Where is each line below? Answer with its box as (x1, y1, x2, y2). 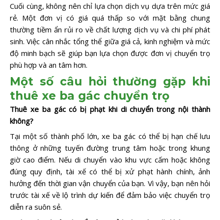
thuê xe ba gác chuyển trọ (10, 88, 169, 103)
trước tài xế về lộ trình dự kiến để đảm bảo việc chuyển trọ (10, 190, 210, 200)
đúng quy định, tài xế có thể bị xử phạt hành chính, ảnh (10, 166, 210, 177)
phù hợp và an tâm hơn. (10, 60, 87, 70)
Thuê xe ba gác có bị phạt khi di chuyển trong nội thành (10, 104, 210, 114)
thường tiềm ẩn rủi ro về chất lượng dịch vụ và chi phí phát (10, 25, 210, 35)
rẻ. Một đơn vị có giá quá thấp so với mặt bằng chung (10, 13, 210, 23)
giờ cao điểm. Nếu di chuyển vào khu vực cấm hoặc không (10, 155, 210, 165)
